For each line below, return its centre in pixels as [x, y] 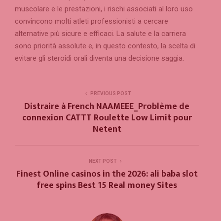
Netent [107, 129]
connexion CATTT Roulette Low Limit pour [107, 118]
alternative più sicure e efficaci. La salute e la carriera [100, 33]
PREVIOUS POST [111, 93]
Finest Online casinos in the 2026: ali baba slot [107, 174]
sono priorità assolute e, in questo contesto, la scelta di [105, 46]
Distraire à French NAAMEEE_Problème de [107, 106]
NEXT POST [103, 161]
